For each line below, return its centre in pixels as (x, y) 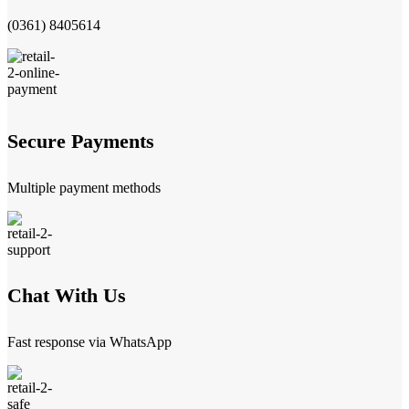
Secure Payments (81, 142)
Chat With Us (67, 295)
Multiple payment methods (84, 188)
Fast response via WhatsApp (89, 341)
